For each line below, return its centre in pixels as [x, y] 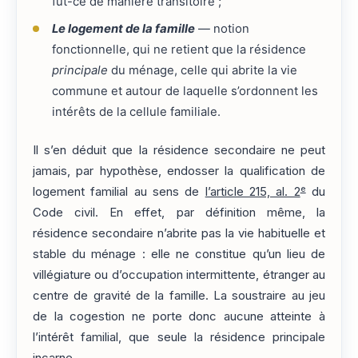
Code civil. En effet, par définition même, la [179, 213]
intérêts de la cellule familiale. [136, 111]
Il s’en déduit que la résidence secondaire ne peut [179, 151]
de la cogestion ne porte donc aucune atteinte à [179, 317]
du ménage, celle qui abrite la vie [202, 70]
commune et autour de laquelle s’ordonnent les [185, 91]
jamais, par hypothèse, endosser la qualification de [179, 171]
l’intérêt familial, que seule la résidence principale [179, 338]
